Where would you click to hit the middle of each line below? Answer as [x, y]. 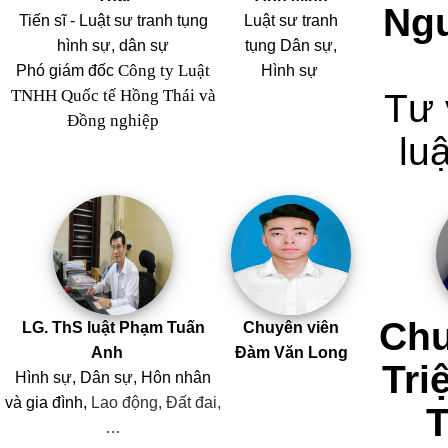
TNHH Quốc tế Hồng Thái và [113, 95]
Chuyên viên [291, 327]
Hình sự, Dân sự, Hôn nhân [113, 377]
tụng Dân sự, [291, 45]
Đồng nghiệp [113, 120]
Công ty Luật [164, 70]
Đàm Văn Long [291, 352]
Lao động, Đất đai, [156, 402]
